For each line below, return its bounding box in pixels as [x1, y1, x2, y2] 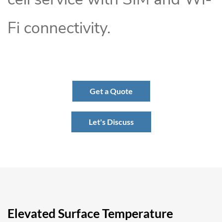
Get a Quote [89, 86, 133, 96]
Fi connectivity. [7, 17, 111, 39]
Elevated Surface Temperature [7, 206, 173, 221]
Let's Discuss [88, 117, 134, 126]
